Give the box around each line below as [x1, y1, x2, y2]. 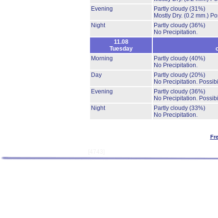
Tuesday [109, 45, 133, 52]
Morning [91, 55, 113, 62]
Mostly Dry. [154, 12, 184, 19]
